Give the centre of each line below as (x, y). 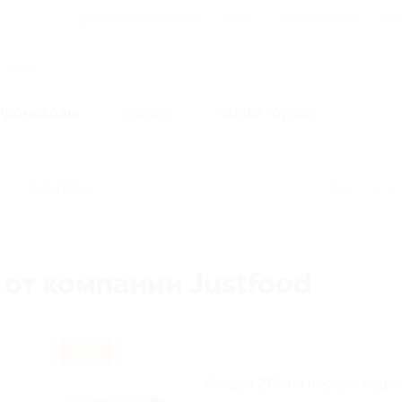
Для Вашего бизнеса (140, 18)
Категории (60, 188)
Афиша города (265, 113)
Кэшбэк (147, 113)
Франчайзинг (318, 18)
